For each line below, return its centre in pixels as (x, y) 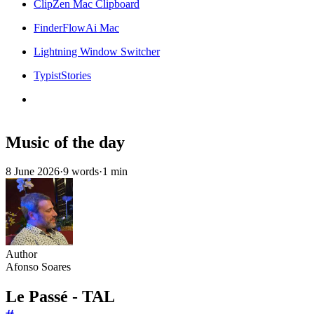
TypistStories (62, 75)
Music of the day (65, 142)
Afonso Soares (38, 267)
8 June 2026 (33, 172)
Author (21, 254)
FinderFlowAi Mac (76, 27)
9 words (81, 172)
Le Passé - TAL (60, 297)
